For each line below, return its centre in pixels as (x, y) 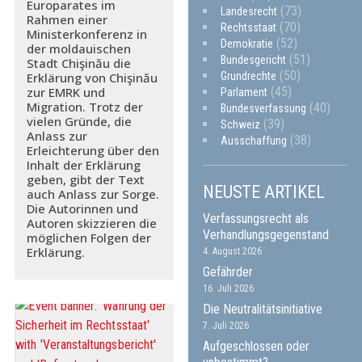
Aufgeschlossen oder (257, 346)
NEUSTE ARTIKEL (264, 192)
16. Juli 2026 (229, 288)
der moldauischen (78, 48)
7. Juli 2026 (226, 325)
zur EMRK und (65, 92)
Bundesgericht (254, 59)
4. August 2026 (233, 251)
